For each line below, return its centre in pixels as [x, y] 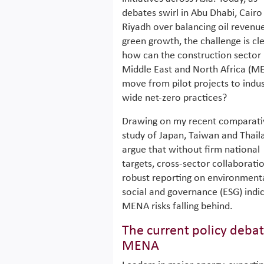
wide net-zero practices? [174, 98]
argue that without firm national [191, 150]
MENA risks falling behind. [177, 207]
